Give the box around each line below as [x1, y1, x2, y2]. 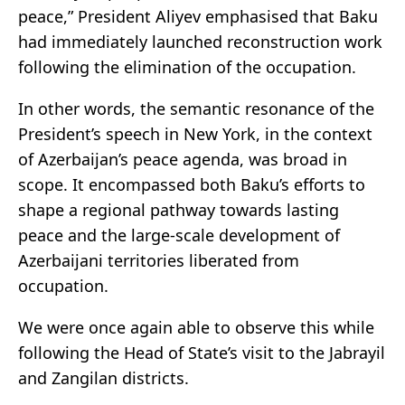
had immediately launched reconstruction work [18, 30, 382, 52]
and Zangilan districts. [18, 366, 189, 389]
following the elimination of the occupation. [18, 55, 356, 78]
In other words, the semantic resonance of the [18, 97, 374, 119]
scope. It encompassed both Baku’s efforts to [18, 173, 365, 195]
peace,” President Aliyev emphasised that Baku [18, 5, 378, 27]
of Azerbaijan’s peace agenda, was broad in [18, 147, 347, 170]
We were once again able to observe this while [18, 316, 374, 338]
